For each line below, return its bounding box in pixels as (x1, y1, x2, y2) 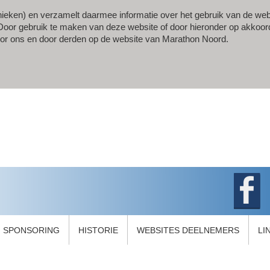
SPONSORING (3, 225, 60, 235)
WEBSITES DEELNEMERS (137, 225, 239, 235)
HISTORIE (78, 225, 118, 235)
